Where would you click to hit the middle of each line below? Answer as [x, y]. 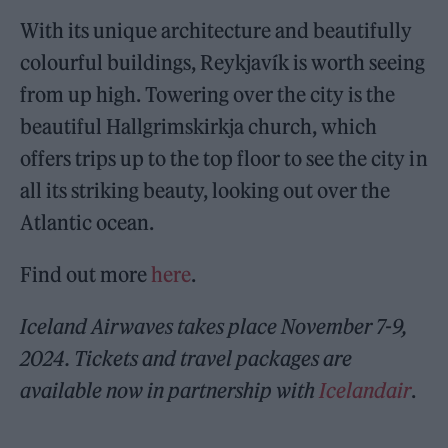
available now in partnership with [170, 390]
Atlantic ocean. [87, 222]
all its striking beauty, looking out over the [205, 190]
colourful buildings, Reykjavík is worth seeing [223, 62]
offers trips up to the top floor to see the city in [224, 158]
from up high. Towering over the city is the [208, 94]
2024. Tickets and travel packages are [186, 358]
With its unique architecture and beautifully [216, 30]
